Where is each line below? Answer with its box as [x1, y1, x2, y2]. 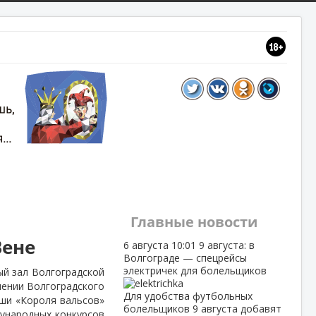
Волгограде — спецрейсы [123, 251, 247, 265]
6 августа [123, 238, 171, 252]
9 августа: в [198, 238, 255, 252]
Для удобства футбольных [123, 289, 253, 303]
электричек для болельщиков [123, 264, 267, 277]
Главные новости [130, 212, 257, 231]
